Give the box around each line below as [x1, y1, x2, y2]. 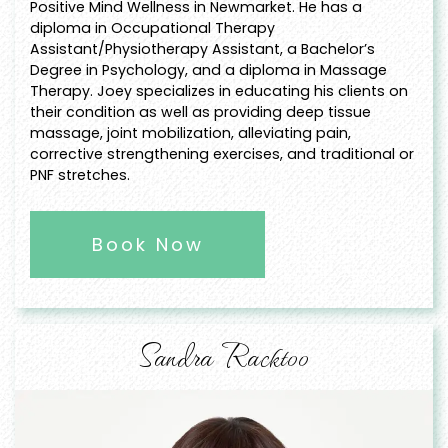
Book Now [91, 232, 204, 258]
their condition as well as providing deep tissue [30, 102, 371, 123]
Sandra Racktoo [139, 330, 309, 379]
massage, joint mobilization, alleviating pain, [30, 123, 351, 144]
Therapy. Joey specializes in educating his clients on [30, 81, 408, 102]
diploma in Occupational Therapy [30, 18, 275, 39]
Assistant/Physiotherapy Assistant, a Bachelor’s [30, 39, 375, 60]
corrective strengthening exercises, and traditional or [30, 144, 414, 165]
